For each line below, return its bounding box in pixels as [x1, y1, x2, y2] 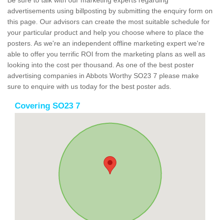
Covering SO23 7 [15, 101, 80, 111]
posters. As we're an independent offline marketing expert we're [7, 39, 205, 48]
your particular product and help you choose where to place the [7, 28, 204, 37]
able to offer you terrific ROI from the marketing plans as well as [7, 50, 205, 58]
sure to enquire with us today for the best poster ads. [7, 82, 171, 91]
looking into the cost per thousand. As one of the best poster [7, 61, 194, 69]
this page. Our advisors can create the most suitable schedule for [7, 18, 210, 26]
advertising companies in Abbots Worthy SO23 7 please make [7, 72, 199, 80]
